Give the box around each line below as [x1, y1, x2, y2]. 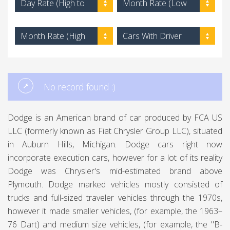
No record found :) [44, 81, 116, 93]
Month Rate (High [21, 30, 85, 42]
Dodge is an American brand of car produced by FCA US [8, 112, 222, 123]
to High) [123, 15, 151, 26]
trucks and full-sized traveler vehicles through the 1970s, [8, 192, 222, 203]
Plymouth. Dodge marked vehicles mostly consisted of [8, 179, 222, 190]
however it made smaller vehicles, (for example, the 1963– [8, 205, 222, 217]
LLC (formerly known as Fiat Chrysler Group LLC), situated [8, 125, 222, 137]
